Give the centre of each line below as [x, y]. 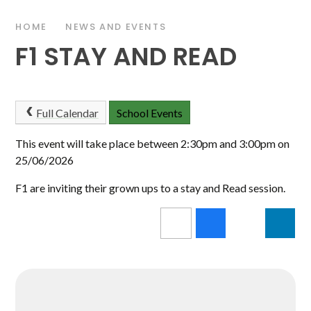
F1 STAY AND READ [126, 57]
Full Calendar [67, 113]
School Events [149, 113]
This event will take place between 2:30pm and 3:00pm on [153, 143]
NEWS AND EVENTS [116, 27]
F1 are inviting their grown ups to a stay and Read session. [151, 187]
